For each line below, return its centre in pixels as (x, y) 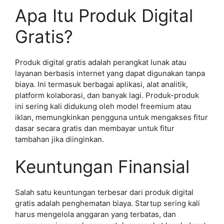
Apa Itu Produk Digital (104, 15)
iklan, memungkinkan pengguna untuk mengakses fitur (111, 117)
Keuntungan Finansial (102, 166)
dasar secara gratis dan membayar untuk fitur (95, 128)
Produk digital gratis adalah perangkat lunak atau (101, 62)
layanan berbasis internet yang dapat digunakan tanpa (110, 73)
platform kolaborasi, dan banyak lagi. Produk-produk (107, 95)
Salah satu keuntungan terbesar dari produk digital (104, 192)
